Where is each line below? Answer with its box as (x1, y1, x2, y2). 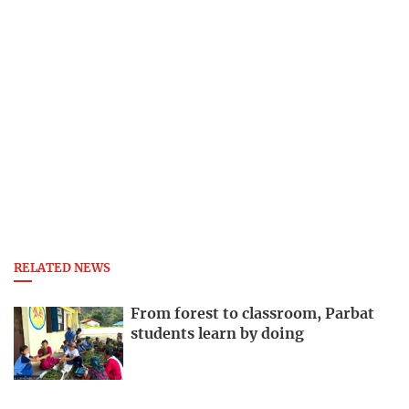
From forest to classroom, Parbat (131, 307, 374, 322)
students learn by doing (131, 327, 304, 342)
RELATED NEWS (14, 262, 110, 275)
